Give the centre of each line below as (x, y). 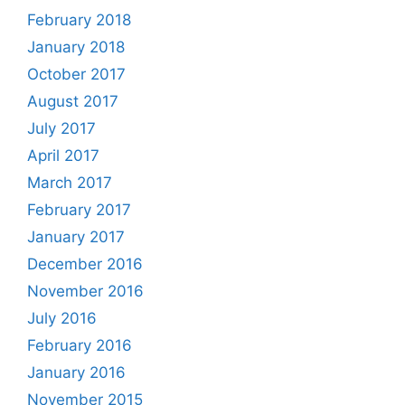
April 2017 (63, 155)
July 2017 (61, 128)
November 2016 (85, 291)
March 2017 (70, 182)
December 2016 (85, 264)
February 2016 (80, 345)
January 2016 (76, 372)
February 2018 (79, 19)
